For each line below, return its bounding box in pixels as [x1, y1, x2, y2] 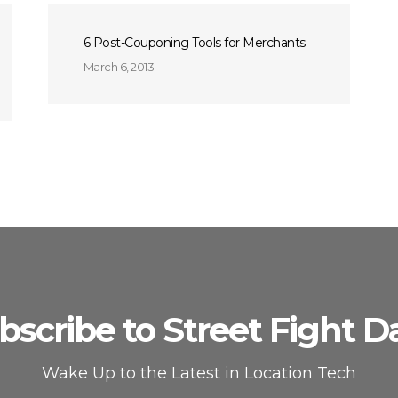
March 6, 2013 [83, 60, 155, 74]
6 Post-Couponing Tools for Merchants [83, 35, 306, 51]
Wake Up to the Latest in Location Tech [42, 363, 356, 383]
